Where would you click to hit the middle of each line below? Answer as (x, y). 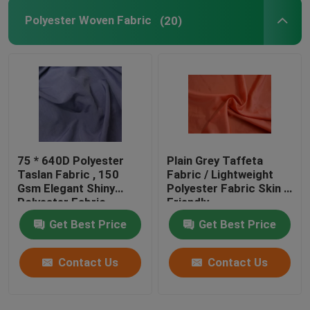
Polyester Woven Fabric (88, 20)
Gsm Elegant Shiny (66, 188)
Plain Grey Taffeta (215, 160)
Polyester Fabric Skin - (228, 188)
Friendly (188, 202)
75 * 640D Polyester (71, 160)
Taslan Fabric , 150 (69, 174)
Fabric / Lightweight (220, 174)
